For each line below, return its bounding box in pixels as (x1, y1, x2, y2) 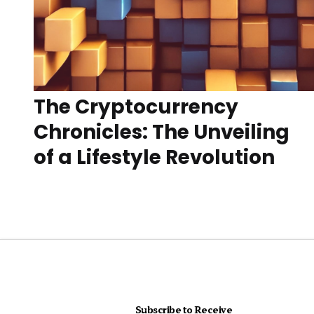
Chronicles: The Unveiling (34, 118, 290, 146)
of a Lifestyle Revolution (34, 143, 275, 171)
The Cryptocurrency (34, 93, 239, 121)
